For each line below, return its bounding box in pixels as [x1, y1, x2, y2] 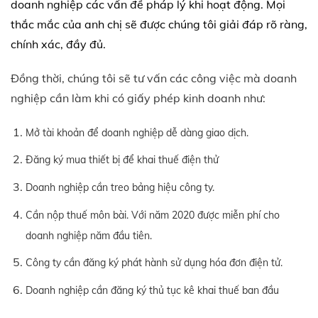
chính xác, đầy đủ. [11, 36, 106, 51]
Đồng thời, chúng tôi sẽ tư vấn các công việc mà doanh [11, 70, 297, 85]
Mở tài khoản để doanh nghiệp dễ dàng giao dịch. [25, 126, 251, 139]
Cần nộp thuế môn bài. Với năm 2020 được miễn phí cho [25, 208, 280, 221]
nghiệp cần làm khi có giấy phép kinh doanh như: [11, 90, 265, 105]
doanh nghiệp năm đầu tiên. [25, 229, 155, 242]
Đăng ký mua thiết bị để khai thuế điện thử [25, 153, 219, 167]
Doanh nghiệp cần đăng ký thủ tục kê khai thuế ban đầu [25, 283, 279, 297]
